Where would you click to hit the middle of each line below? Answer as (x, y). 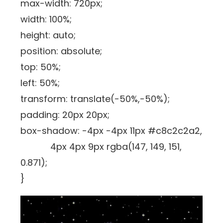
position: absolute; (61, 51)
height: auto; (48, 35)
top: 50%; (41, 67)
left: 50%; (40, 83)
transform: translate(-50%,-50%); (95, 99)
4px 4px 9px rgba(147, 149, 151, (101, 146)
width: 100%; (46, 19)
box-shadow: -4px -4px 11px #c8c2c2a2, (111, 130)
